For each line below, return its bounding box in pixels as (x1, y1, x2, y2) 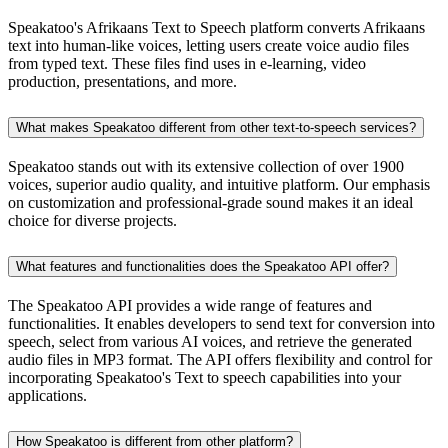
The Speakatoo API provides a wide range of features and (8, 296, 372, 314)
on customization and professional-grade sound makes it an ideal (8, 194, 413, 212)
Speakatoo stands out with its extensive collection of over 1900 (8, 158, 404, 176)
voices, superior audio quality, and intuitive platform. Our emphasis (8, 176, 430, 194)
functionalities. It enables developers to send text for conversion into (8, 314, 435, 332)
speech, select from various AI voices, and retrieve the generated (8, 332, 412, 350)
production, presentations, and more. (8, 73, 237, 91)
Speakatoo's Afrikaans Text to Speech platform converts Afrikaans (8, 19, 425, 37)
